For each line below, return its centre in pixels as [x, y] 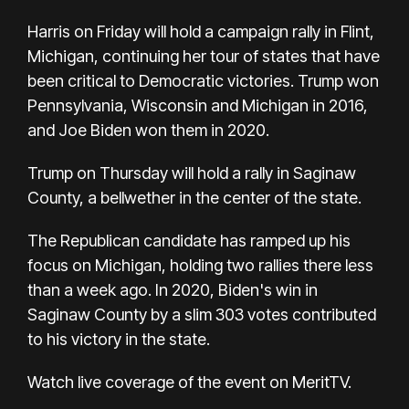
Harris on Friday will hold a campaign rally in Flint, [201, 31]
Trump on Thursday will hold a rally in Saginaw [192, 173]
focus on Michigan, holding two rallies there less [200, 265]
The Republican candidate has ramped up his [189, 240]
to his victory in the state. [119, 339]
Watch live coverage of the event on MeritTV [188, 382]
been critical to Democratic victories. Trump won [203, 80]
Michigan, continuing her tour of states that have [204, 56]
